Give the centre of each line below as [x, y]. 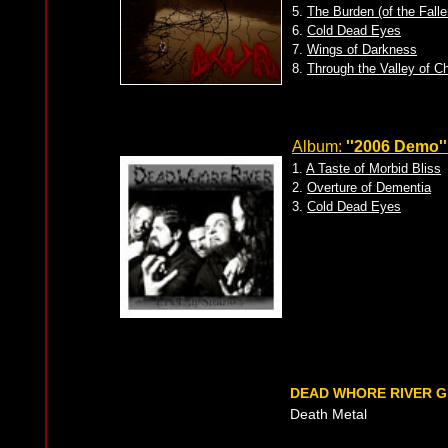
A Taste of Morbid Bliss [373, 168]
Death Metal [328, 414]
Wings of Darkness [362, 49]
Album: [319, 146]
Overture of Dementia [369, 187]
